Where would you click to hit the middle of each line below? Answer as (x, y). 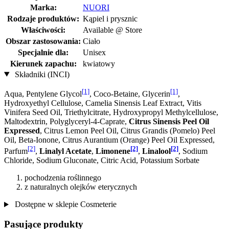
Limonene (113, 151)
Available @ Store (112, 30)
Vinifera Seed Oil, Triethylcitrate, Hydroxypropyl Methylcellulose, (111, 112)
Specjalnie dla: (43, 52)
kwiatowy (99, 63)
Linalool (156, 151)
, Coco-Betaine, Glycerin (130, 94)
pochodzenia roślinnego (63, 178)
